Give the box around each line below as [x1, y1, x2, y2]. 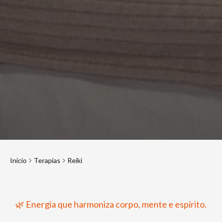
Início [10, 156, 27, 165]
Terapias [34, 156, 60, 165]
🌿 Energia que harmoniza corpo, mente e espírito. [15, 198, 207, 210]
